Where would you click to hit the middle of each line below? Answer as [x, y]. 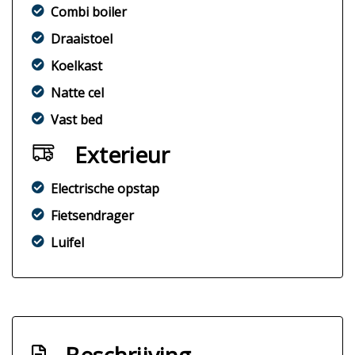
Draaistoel [82, 39]
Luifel [67, 243]
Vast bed [76, 120]
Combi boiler [89, 12]
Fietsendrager [92, 216]
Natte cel [77, 93]
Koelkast [76, 66]
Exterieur [122, 155]
